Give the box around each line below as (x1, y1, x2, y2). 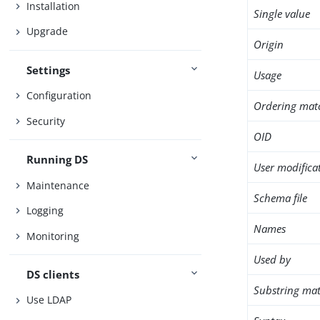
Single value (254, 6, 311, 21)
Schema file (254, 191, 308, 205)
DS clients (26, 266, 80, 281)
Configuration (26, 89, 92, 103)
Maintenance (26, 178, 90, 192)
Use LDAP (26, 293, 72, 307)
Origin (254, 37, 284, 51)
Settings (26, 62, 71, 77)
